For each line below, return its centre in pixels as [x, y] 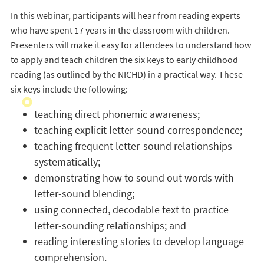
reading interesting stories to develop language [139, 241]
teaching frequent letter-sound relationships [133, 146]
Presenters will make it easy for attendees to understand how [131, 45]
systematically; [67, 162]
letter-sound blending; [84, 194]
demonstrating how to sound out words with [134, 178]
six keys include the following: [69, 89]
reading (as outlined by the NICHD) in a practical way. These [126, 74]
